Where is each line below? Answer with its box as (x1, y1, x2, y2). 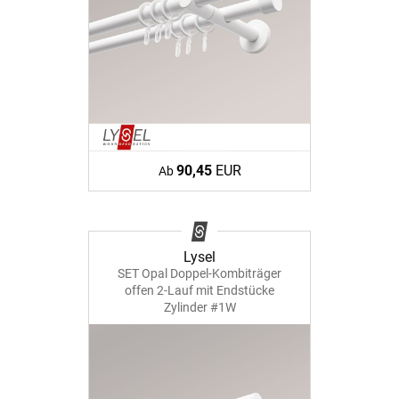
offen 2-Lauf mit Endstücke (125, 282, 274, 297)
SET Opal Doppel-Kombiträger (118, 265, 281, 281)
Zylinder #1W (163, 299, 236, 314)
